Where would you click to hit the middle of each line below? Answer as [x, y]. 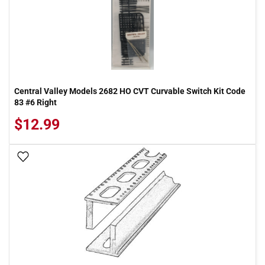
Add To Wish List [64, 157]
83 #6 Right [35, 102]
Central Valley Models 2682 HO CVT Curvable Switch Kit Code [130, 91]
